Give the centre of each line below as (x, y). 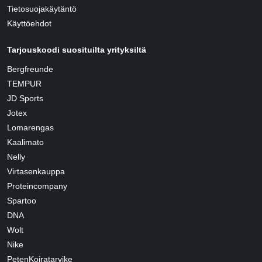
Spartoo (22, 201)
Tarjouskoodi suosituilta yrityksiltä (77, 50)
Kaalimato (25, 142)
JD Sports (25, 99)
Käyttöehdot (29, 24)
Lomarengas (30, 128)
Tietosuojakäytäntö (42, 9)
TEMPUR (24, 84)
